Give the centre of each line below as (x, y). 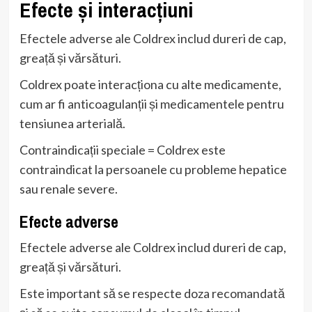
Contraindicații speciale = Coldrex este (122, 149)
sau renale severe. (68, 188)
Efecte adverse (69, 221)
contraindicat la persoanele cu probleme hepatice (153, 169)
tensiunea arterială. (72, 123)
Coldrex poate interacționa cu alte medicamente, (150, 84)
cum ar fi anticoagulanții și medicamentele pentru (151, 103)
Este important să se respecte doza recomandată (152, 293)
